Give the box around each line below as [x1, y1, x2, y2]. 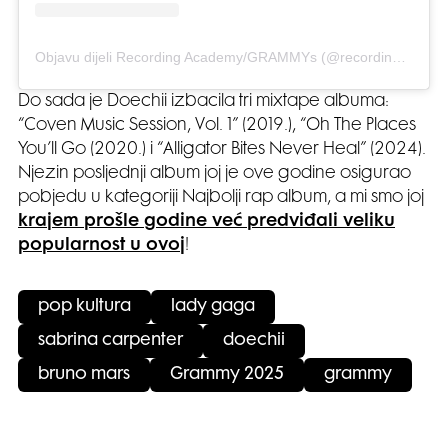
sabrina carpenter [38, 333, 183, 350]
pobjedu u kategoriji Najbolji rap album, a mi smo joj [18, 190, 424, 207]
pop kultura [38, 299, 131, 316]
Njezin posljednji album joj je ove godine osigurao [18, 166, 411, 183]
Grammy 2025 [170, 367, 284, 384]
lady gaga [171, 299, 255, 316]
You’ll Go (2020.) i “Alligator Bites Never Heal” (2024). [18, 142, 426, 159]
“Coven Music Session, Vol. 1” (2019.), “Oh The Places [18, 118, 416, 135]
